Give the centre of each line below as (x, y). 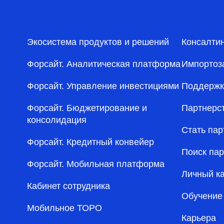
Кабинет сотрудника (68, 186)
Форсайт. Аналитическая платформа (103, 64)
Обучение (202, 196)
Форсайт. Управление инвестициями (103, 86)
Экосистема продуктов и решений (98, 42)
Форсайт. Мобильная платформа (95, 164)
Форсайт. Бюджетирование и (87, 108)
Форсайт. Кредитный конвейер (90, 142)
